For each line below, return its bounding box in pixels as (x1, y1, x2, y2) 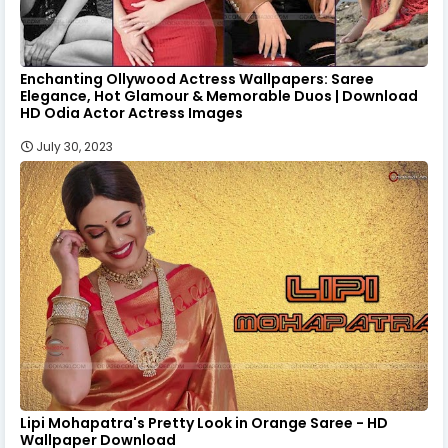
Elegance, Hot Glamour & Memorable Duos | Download (20, 85, 418, 106)
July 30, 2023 (36, 137, 113, 155)
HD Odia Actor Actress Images (20, 102, 243, 123)
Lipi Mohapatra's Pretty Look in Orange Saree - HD (20, 412, 388, 433)
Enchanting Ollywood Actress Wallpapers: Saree (20, 68, 374, 89)
